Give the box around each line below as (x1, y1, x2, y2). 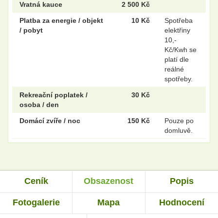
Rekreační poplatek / (19, 91, 88, 99)
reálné (164, 65, 184, 73)
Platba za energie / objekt (19, 16, 103, 24)
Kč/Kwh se (164, 45, 197, 54)
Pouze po (164, 116, 194, 125)
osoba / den (19, 100, 59, 109)
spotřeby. (164, 74, 193, 83)
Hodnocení (159, 197, 204, 207)
